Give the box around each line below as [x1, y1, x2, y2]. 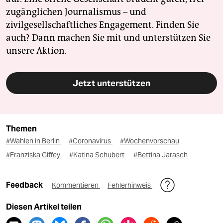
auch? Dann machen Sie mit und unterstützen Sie [6, 32, 211, 44]
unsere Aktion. [6, 45, 67, 57]
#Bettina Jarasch [133, 150, 188, 160]
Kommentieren [52, 181, 100, 190]
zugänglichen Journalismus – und [6, 6, 146, 18]
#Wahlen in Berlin [6, 136, 61, 146]
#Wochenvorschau [120, 136, 179, 146]
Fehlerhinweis [108, 181, 152, 190]
